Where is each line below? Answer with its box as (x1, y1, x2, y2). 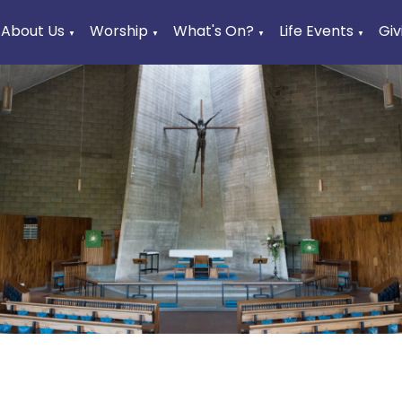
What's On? (173, 21, 255, 41)
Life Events (279, 21, 354, 41)
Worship (90, 21, 149, 41)
